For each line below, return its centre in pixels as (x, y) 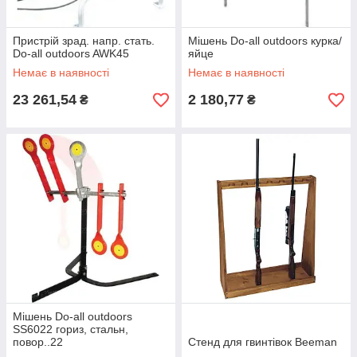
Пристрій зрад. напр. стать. (84, 41)
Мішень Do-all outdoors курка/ (265, 41)
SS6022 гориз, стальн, (71, 329)
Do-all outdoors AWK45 (71, 53)
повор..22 (38, 342)
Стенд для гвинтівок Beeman (263, 342)
